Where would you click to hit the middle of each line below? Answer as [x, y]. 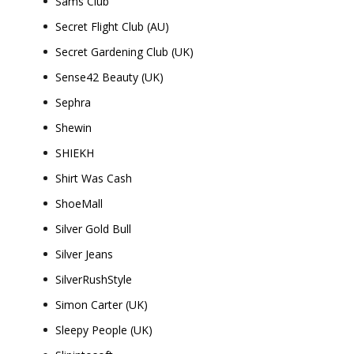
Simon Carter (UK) [102, 305]
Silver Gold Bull [94, 229]
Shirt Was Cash [94, 178]
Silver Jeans [85, 254]
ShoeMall [79, 203]
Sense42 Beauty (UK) [110, 77]
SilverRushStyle [94, 279]
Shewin [74, 128]
